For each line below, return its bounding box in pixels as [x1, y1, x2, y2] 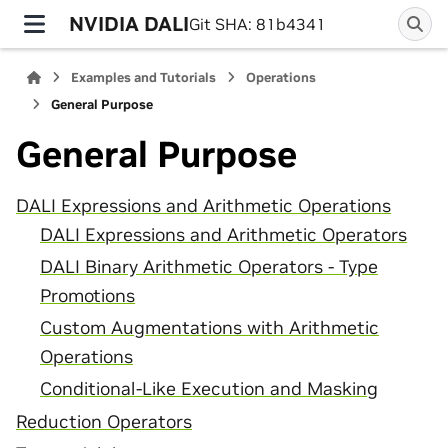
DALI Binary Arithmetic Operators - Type [40, 255, 378, 278]
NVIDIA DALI [69, 10, 189, 37]
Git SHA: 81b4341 [189, 14, 326, 34]
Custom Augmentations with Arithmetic [40, 317, 379, 340]
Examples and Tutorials [71, 69, 217, 86]
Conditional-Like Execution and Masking [40, 378, 378, 401]
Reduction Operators [16, 410, 192, 433]
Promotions [40, 284, 135, 307]
